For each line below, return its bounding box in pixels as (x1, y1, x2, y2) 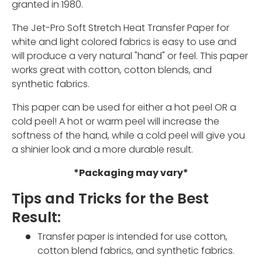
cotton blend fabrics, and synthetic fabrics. (37, 244, 235, 258)
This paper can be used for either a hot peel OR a (12, 101, 236, 115)
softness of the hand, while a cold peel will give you (12, 129, 245, 143)
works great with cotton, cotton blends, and (12, 63, 212, 77)
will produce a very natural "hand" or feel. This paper (12, 49, 248, 63)
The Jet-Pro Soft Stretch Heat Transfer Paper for (12, 21, 229, 35)
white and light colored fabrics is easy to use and (12, 35, 236, 49)
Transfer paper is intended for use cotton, (37, 230, 227, 244)
